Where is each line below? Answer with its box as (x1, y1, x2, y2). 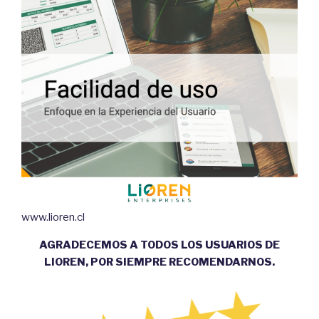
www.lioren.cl (21, 210, 85, 224)
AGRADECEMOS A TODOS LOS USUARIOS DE (39, 238, 280, 251)
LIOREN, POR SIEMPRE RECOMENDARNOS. (44, 255, 275, 268)
